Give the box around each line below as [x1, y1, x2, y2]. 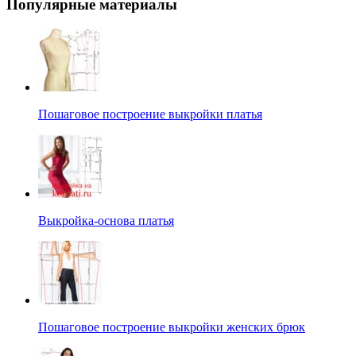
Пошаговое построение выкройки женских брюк [38, 320, 305, 335]
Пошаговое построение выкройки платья [38, 107, 262, 122]
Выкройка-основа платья [38, 214, 174, 228]
